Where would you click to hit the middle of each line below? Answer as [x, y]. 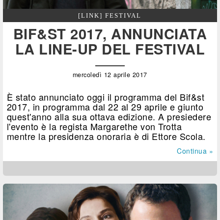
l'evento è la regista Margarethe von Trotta [94, 126]
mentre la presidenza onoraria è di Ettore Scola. [106, 136]
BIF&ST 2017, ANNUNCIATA [110, 34]
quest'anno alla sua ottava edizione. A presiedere [109, 117]
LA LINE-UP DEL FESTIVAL [110, 49]
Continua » [195, 151]
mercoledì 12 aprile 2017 [110, 75]
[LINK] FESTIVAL [110, 16]
